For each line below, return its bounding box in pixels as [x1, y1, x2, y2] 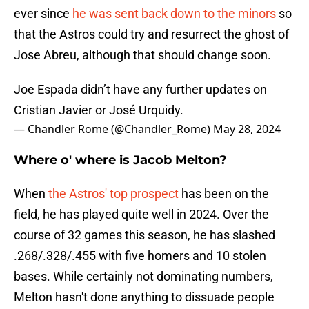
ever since [14, 6, 72, 21]
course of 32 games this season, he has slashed [14, 228, 275, 243]
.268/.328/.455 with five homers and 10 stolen [14, 248, 266, 263]
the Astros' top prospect [48, 186, 179, 201]
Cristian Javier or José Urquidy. [14, 103, 183, 118]
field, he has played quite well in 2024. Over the [14, 207, 269, 222]
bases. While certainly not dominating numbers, [14, 269, 273, 284]
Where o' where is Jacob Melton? [14, 152, 227, 168]
